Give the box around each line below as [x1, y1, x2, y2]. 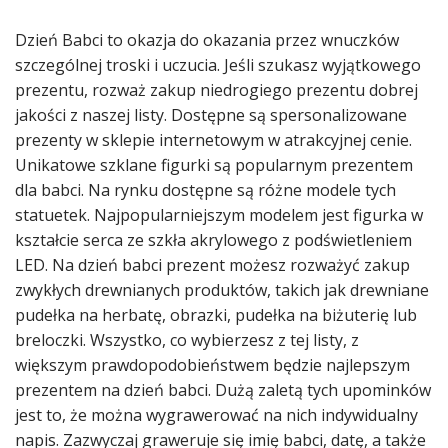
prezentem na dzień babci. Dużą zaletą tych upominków [15, 379, 431, 401]
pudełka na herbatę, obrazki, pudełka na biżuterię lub [15, 304, 417, 326]
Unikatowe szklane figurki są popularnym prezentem [15, 154, 413, 176]
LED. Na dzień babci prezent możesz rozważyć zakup [15, 254, 410, 276]
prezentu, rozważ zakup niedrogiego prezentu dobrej [15, 79, 418, 101]
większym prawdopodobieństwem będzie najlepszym [15, 354, 410, 376]
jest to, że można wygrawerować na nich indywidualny [15, 404, 418, 426]
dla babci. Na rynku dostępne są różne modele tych [15, 179, 396, 201]
